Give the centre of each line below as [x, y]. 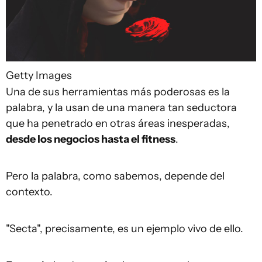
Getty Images [39, 75]
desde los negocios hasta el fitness [91, 139]
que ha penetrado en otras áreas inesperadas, [118, 123]
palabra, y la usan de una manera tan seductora [121, 107]
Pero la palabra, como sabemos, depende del [115, 176]
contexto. [29, 192]
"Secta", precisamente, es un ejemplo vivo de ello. [125, 228]
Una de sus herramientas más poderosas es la [118, 92]
